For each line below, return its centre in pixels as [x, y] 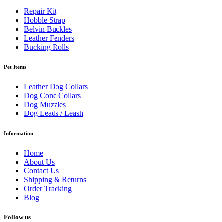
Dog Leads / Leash [54, 113]
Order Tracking [48, 188]
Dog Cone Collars [52, 95]
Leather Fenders [49, 38]
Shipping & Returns [55, 179]
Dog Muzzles [45, 104]
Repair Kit [40, 11]
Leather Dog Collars [56, 86]
